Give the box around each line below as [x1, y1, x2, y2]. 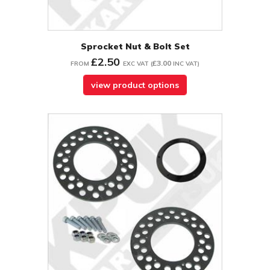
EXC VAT [123, 60, 149, 68]
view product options [91, 80, 179, 91]
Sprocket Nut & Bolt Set [80, 41, 190, 52]
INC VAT [173, 60, 198, 68]
